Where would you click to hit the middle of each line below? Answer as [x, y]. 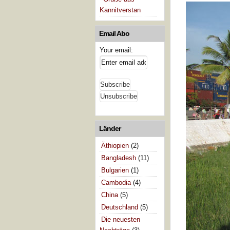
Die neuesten [121, 219]
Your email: [116, 50]
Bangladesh [119, 158]
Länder [110, 128]
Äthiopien [115, 145]
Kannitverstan [120, 10]
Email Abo [114, 33]
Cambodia [116, 182]
